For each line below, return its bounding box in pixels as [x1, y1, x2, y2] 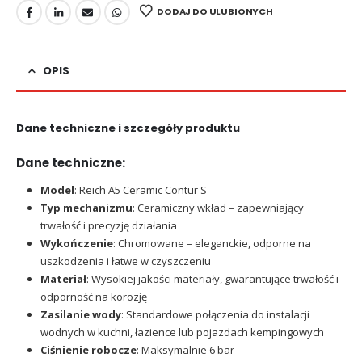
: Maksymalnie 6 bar [136, 343, 234, 358]
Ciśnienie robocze [40, 343, 137, 358]
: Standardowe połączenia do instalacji [120, 307, 309, 322]
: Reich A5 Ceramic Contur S [74, 183, 207, 198]
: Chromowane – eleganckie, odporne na [112, 236, 311, 251]
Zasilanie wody [40, 307, 121, 322]
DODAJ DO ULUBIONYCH [157, 4, 273, 18]
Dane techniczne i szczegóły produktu [16, 120, 240, 137]
